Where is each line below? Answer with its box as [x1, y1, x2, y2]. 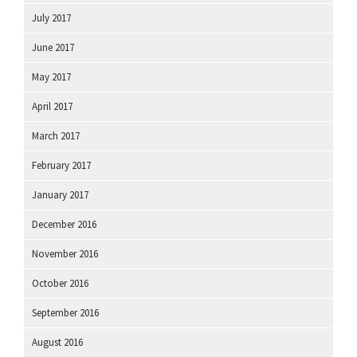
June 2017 [32, 40, 74, 54]
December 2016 [32, 217, 96, 231]
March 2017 [32, 128, 80, 143]
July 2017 [32, 10, 71, 25]
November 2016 [32, 246, 98, 261]
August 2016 [32, 335, 83, 349]
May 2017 [32, 69, 71, 84]
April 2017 [32, 99, 73, 113]
